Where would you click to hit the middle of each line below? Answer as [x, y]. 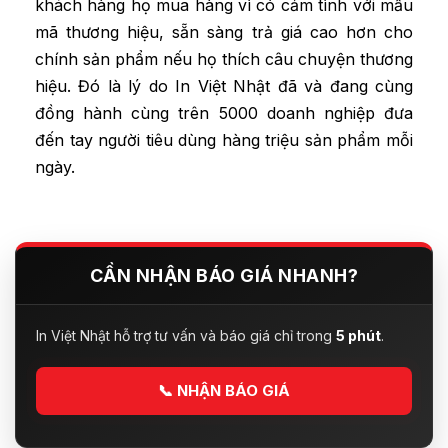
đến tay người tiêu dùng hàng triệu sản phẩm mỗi [224, 140]
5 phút [358, 335]
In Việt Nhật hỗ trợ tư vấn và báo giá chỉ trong [186, 335]
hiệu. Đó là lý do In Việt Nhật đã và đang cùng [224, 86]
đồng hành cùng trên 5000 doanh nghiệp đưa [224, 113]
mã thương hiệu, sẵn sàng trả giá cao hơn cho [224, 32]
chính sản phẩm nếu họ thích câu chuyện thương [224, 59]
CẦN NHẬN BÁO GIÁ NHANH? [224, 275]
